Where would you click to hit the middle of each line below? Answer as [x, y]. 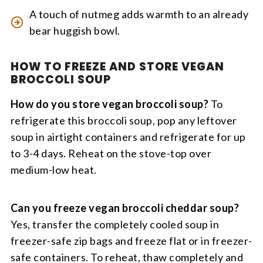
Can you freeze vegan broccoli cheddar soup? [125, 208]
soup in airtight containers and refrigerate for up [128, 137]
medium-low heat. [53, 170]
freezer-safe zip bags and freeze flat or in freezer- [131, 241]
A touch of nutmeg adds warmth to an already [139, 14]
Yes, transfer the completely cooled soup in [115, 225]
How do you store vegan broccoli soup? [109, 104]
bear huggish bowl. [75, 31]
